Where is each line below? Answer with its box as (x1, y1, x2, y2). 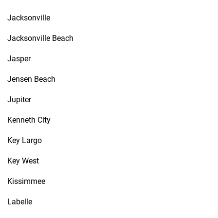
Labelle (7, 197, 32, 206)
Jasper (7, 54, 31, 63)
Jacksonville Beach (7, 34, 73, 43)
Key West (7, 156, 39, 165)
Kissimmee (7, 177, 45, 186)
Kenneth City (7, 115, 51, 125)
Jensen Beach (7, 74, 55, 84)
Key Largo (7, 136, 42, 145)
